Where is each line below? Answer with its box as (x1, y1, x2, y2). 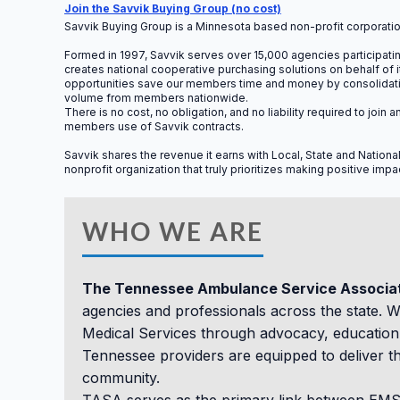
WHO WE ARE (82, 215, 264, 246)
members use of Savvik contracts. (64, 119, 244, 133)
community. (82, 369, 160, 387)
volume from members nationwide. (64, 90, 248, 104)
